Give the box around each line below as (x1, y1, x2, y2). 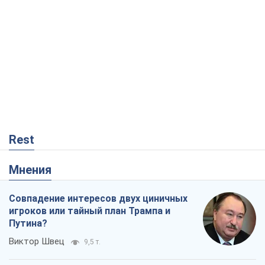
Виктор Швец (9, 236, 64, 247)
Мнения (19, 163, 51, 177)
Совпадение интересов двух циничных (9, 193, 188, 205)
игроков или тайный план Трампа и (9, 205, 170, 217)
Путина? (9, 218, 47, 230)
